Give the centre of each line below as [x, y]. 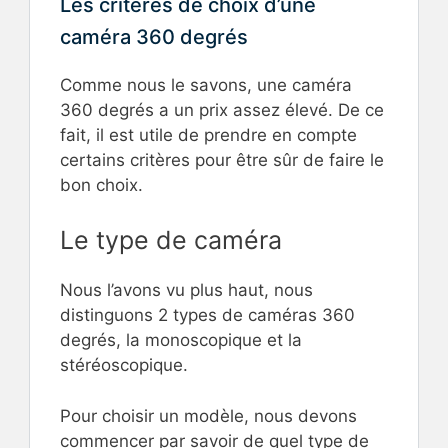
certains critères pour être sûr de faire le [222, 159]
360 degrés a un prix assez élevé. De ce [222, 109]
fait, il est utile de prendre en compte [208, 134]
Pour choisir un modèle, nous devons [208, 415]
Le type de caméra [171, 240]
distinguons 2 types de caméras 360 [207, 315]
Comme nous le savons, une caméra [206, 84]
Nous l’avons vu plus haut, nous [186, 290]
